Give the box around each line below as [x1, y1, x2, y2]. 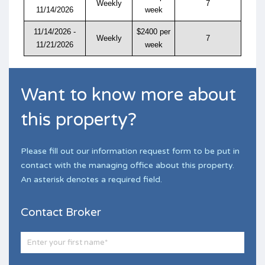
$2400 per [137, 27, 170, 36]
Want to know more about [21, 83, 236, 106]
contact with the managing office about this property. [21, 160, 234, 170]
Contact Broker [21, 205, 101, 219]
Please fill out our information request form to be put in [21, 146, 240, 156]
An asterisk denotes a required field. [21, 174, 162, 185]
